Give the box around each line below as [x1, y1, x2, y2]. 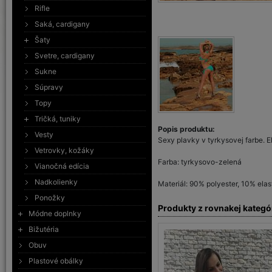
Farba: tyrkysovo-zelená [158, 157, 242, 166]
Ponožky [35, 193, 65, 202]
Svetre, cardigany [35, 51, 95, 60]
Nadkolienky [35, 177, 78, 186]
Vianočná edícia [35, 161, 89, 171]
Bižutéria [29, 225, 59, 234]
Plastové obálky [29, 256, 83, 265]
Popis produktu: [158, 124, 215, 134]
